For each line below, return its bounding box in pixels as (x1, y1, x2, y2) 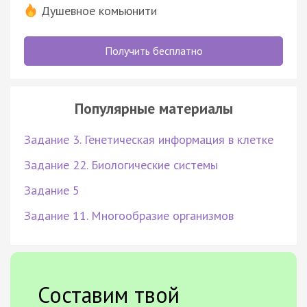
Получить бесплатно (104, 43, 203, 58)
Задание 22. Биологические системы (24, 156, 218, 173)
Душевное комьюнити (41, 2, 157, 19)
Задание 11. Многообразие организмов (24, 207, 234, 223)
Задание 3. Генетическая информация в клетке (24, 131, 273, 147)
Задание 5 (24, 182, 79, 198)
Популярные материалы (74, 98, 233, 118)
